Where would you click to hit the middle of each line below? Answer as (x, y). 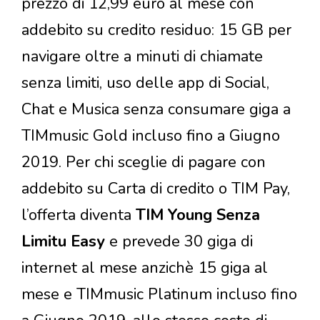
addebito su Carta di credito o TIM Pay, (156, 189)
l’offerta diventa (79, 215)
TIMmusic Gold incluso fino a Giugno (151, 136)
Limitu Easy (63, 242)
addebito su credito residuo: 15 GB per (156, 30)
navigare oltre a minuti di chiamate (142, 57)
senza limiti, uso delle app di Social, (145, 83)
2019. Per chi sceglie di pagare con (144, 162)
